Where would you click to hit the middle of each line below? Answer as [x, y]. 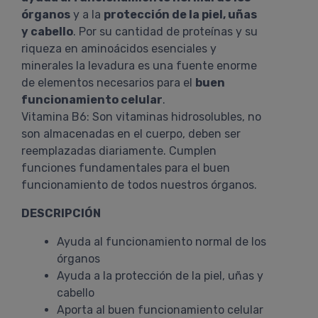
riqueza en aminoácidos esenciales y [119, 49]
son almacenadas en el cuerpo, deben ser [131, 134]
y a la [87, 15]
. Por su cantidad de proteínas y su [165, 32]
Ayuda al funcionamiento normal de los [161, 242]
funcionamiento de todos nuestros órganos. [139, 185]
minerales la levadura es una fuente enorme [139, 66]
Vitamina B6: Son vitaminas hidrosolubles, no [141, 117]
